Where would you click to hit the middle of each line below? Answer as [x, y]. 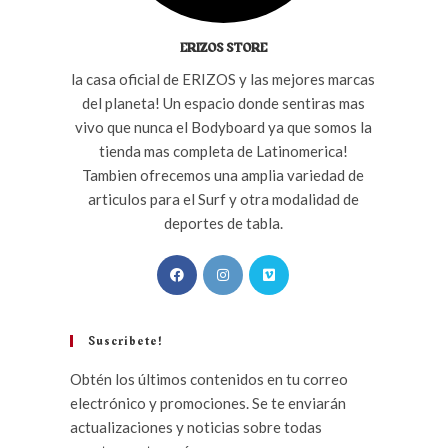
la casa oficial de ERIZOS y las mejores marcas [223, 78]
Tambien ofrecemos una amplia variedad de [223, 174]
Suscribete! [125, 340]
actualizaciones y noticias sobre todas [196, 426]
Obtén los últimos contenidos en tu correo [209, 378]
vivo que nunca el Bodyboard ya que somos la [223, 126]
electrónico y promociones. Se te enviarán [208, 402]
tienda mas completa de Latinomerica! [223, 150]
